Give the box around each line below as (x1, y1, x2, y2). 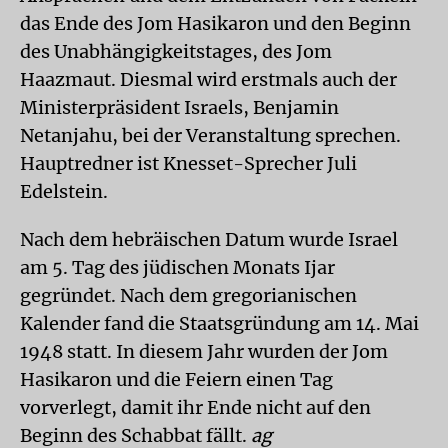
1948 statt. (20, 340, 112, 363)
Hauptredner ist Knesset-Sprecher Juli (20, 152, 357, 175)
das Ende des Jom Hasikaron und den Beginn (20, 12, 411, 35)
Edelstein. (20, 180, 108, 203)
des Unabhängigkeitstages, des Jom (20, 40, 332, 63)
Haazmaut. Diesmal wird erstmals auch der (20, 68, 397, 91)
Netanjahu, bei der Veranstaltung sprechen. (20, 124, 401, 147)
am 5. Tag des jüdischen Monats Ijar (20, 256, 335, 279)
